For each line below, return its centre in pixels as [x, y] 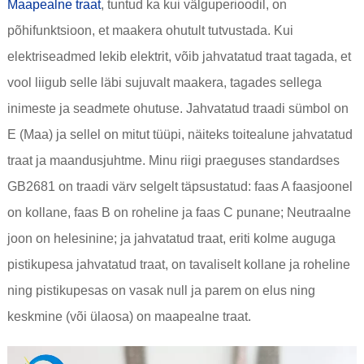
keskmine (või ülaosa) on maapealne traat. [129, 317]
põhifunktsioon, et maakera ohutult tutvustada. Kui [150, 31]
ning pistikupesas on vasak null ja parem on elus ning [161, 291]
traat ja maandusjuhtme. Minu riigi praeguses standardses [173, 161]
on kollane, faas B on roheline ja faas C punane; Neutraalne [179, 213]
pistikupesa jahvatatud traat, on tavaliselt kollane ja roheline [178, 265]
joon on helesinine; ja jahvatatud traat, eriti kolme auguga [171, 239]
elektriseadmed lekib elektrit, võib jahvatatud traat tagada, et [179, 57]
